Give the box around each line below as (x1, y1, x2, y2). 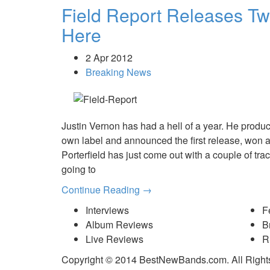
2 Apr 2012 (86, 50, 133, 64)
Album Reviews (86, 218, 153, 232)
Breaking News (86, 64, 151, 79)
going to (61, 162, 96, 177)
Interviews (86, 203, 129, 218)
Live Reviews (86, 232, 143, 246)
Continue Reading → (61, 183, 152, 197)
